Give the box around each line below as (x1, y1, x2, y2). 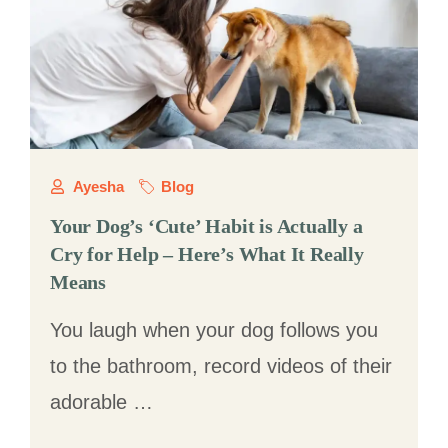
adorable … (50, 391, 153, 413)
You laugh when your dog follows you (50, 319, 378, 341)
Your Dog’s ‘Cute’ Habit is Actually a (50, 215, 363, 237)
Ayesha (72, 178, 124, 195)
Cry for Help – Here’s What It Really (50, 243, 364, 265)
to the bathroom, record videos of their (50, 355, 392, 377)
